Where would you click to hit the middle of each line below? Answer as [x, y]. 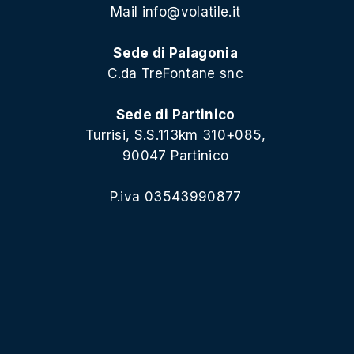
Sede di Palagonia [176, 53]
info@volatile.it [191, 11]
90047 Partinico [176, 155]
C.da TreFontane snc [175, 73]
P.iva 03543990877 [175, 196]
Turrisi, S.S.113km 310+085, [175, 135]
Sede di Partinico [175, 114]
